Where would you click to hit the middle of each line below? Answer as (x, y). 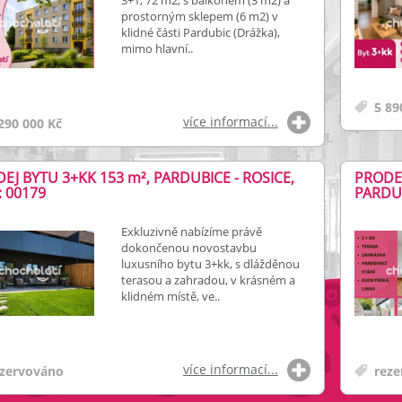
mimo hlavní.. (157, 48)
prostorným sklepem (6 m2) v (199, 16)
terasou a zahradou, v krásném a (208, 280)
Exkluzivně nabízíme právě (191, 232)
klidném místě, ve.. (170, 296)
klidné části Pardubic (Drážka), (200, 32)
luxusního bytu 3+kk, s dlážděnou (210, 264)
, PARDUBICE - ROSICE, (220, 178)
